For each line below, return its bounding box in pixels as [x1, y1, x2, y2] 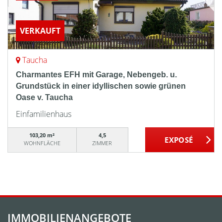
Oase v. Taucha [16, 93, 73, 102]
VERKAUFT [20, 25, 60, 36]
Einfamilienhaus [16, 109, 71, 119]
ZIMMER [92, 139, 112, 147]
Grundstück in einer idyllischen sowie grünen [16, 82, 186, 90]
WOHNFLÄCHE [23, 139, 60, 147]
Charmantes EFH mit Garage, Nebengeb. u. [16, 70, 177, 79]
